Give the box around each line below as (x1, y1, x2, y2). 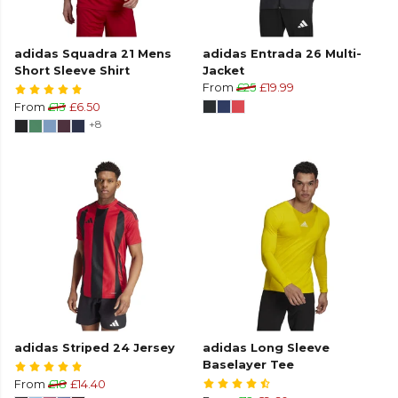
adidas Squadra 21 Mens (14, 47, 171, 61)
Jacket (203, 64, 244, 78)
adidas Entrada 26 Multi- (203, 47, 362, 61)
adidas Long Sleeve (203, 341, 330, 355)
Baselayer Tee (203, 358, 294, 372)
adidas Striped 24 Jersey (14, 341, 175, 355)
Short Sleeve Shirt (14, 64, 130, 78)
